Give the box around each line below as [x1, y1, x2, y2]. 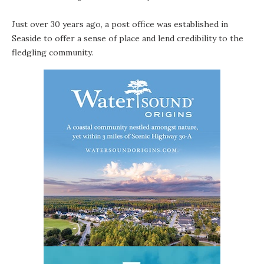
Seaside [12, 32, 41, 44]
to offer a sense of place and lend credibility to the [41, 32, 243, 44]
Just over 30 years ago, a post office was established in [12, 18, 228, 29]
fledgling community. [12, 47, 93, 58]
